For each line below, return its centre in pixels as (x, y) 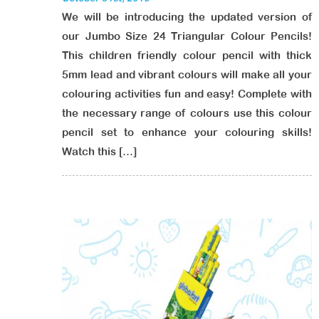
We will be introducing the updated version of (187, 17)
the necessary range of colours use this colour (187, 113)
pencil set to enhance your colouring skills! (187, 132)
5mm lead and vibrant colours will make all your (187, 74)
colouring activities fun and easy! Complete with (187, 94)
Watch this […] (99, 151)
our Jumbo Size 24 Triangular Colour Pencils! (187, 36)
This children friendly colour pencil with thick (187, 55)
